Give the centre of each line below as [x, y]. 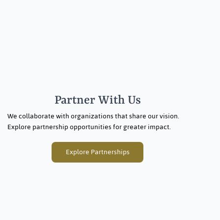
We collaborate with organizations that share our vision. [94, 116]
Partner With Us [97, 101]
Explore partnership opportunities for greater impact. [89, 127]
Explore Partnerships [97, 152]
